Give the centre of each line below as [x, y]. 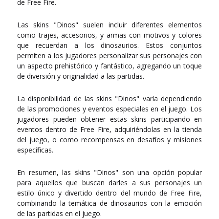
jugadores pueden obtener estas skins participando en [109, 119]
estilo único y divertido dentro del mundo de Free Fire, [109, 193]
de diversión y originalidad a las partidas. [81, 76]
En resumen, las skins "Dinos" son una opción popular [109, 173]
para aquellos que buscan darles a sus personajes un [109, 183]
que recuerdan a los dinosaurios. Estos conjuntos [109, 45]
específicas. [35, 150]
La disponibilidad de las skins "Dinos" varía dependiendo [109, 99]
